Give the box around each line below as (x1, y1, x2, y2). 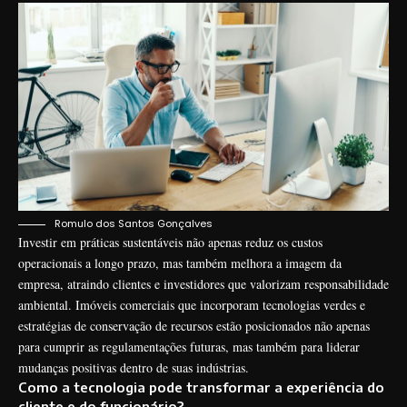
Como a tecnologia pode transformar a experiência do (18, 379, 384, 396)
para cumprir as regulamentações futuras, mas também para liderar (18, 338, 360, 356)
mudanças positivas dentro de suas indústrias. (18, 359, 249, 377)
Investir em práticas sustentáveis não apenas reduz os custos (18, 233, 323, 252)
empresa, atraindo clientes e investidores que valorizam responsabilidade (18, 275, 389, 293)
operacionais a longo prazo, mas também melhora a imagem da (18, 254, 342, 273)
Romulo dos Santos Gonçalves (52, 216, 213, 232)
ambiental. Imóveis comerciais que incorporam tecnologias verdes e (18, 296, 365, 314)
